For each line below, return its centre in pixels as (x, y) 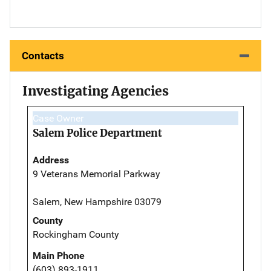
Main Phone (59, 256)
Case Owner (58, 119)
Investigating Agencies (96, 91)
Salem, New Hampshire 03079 (97, 202)
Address (51, 160)
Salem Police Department (97, 133)
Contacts (43, 56)
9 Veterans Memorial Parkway (96, 174)
